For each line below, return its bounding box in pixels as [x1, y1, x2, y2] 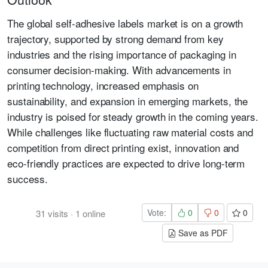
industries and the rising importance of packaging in [7, 47, 236, 62]
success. [7, 171, 48, 186]
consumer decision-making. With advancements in [7, 62, 231, 77]
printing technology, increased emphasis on [7, 78, 199, 93]
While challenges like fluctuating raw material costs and [7, 124, 254, 139]
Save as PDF [175, 227, 228, 239]
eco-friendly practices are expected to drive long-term [7, 156, 245, 170]
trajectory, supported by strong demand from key [7, 31, 224, 46]
